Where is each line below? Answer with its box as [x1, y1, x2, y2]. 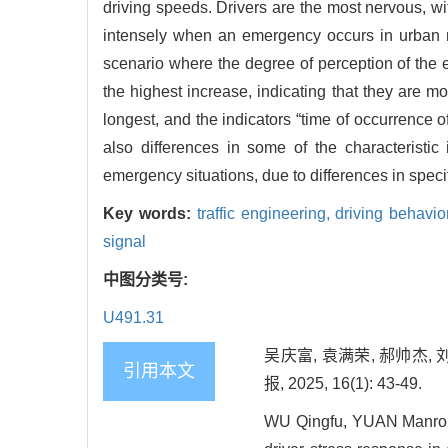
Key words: [103, 205, 197, 223]
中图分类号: [103, 271, 192, 289]
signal [103, 233, 146, 251]
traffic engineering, [196, 205, 336, 223]
